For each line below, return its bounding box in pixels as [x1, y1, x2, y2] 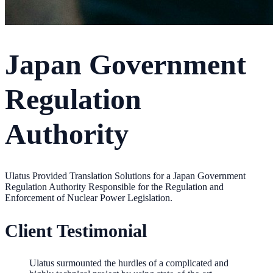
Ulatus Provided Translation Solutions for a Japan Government [5, 171, 246, 182]
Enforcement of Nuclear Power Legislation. [5, 193, 172, 204]
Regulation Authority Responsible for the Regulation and [5, 182, 224, 193]
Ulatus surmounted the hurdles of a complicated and [29, 257, 229, 268]
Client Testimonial [5, 220, 147, 241]
